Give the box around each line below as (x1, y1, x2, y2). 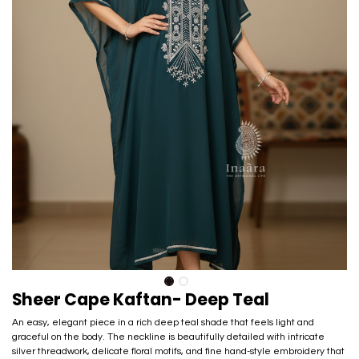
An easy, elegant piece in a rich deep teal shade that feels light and (12, 317, 314, 329)
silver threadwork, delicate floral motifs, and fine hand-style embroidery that (12, 346, 345, 357)
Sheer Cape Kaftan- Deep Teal (12, 288, 269, 312)
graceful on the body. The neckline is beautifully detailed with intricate (12, 332, 325, 343)
